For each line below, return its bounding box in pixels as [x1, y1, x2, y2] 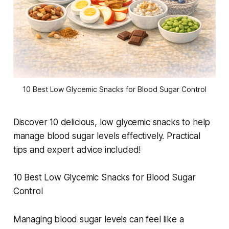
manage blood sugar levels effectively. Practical [13, 131, 200, 142]
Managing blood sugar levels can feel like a [13, 214, 184, 225]
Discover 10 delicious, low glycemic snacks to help [13, 117, 211, 128]
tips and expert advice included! [13, 145, 141, 155]
